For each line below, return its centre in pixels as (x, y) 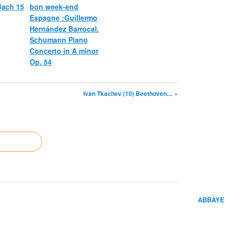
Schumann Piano (59, 40)
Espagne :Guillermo (64, 18)
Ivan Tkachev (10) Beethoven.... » (131, 93)
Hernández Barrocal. (64, 29)
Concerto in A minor (64, 51)
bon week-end (54, 7)
